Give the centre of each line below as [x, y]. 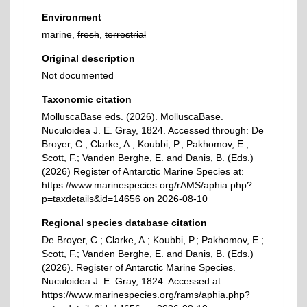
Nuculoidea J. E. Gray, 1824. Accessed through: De [153, 130]
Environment [72, 17]
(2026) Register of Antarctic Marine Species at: [143, 171]
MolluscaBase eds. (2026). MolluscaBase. [133, 116]
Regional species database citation [124, 223]
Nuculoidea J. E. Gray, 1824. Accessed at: [133, 281]
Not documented [78, 75]
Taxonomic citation [87, 99]
